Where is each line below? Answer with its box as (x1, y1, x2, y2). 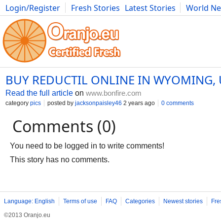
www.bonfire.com (86, 89, 142, 97)
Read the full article (5, 89, 73, 97)
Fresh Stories (71, 2, 120, 13)
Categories (125, 198, 155, 205)
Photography (5, 13, 55, 24)
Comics (60, 13, 87, 24)
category (5, 100, 30, 107)
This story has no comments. (10, 155, 110, 164)
